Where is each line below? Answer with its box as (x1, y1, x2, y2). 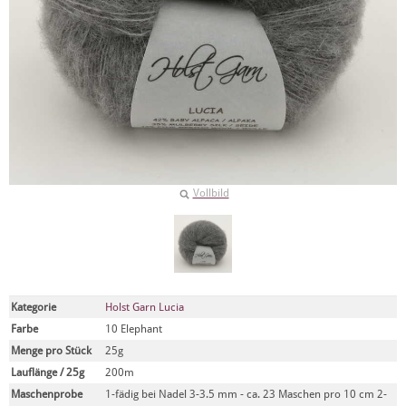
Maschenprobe (11, 388, 82, 401)
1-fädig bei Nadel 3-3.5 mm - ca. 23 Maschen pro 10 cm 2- (105, 388, 387, 401)
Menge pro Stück (11, 344, 92, 357)
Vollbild (192, 187, 229, 199)
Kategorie (11, 301, 56, 314)
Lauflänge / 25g (11, 366, 84, 379)
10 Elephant (105, 323, 162, 335)
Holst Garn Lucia (105, 301, 184, 314)
